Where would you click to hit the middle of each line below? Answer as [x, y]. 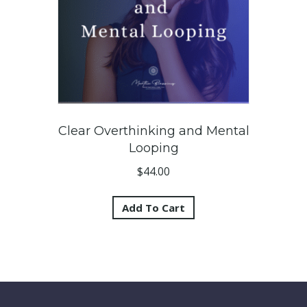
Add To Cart [153, 207]
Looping [153, 148]
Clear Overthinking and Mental [153, 131]
